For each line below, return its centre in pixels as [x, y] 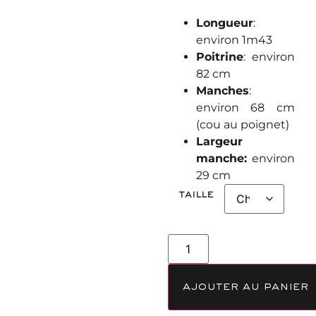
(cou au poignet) [242, 124]
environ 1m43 [234, 39]
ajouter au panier [245, 287]
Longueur [224, 23]
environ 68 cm [245, 107]
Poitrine [219, 56]
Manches [222, 90]
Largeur [219, 141]
